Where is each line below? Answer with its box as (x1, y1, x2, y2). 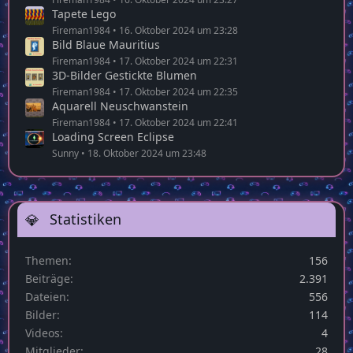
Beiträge (25, 271, 70, 287)
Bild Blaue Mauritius (52, 36, 160, 52)
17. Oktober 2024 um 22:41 (119, 115, 238, 129)
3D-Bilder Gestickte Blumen (52, 67, 197, 83)
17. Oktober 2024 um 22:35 (119, 84, 238, 98)
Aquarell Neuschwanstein (52, 98, 188, 113)
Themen (25, 253, 69, 269)
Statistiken (46, 209, 121, 229)
